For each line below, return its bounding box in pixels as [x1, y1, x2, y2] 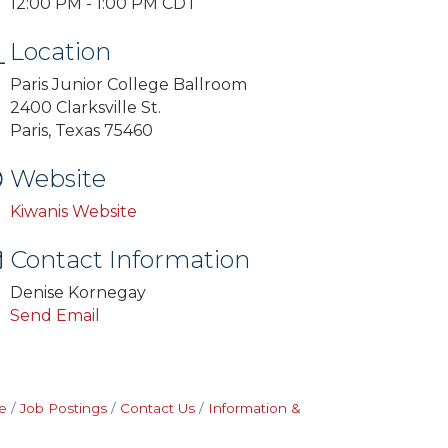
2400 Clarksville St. [10, 98, 162, 117]
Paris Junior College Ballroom [10, 75, 248, 94]
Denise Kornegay [10, 283, 147, 302]
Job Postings [19, 400, 107, 416]
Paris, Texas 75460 [10, 121, 154, 140]
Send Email [10, 306, 101, 325]
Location [10, 37, 112, 66]
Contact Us [119, 400, 195, 416]
